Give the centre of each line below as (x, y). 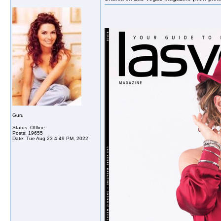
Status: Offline (29, 128)
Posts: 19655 (28, 133)
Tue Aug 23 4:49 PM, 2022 (57, 138)
